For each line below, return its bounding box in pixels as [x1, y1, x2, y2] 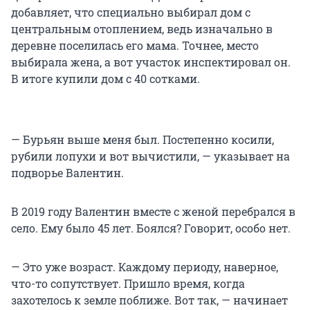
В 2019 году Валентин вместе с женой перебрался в [11, 204, 295, 219]
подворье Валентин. [11, 165, 124, 181]
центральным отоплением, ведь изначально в [11, 21, 273, 37]
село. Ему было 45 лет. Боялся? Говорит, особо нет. [11, 221, 291, 236]
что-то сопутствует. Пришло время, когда [11, 276, 245, 291]
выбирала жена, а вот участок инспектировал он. [11, 55, 291, 70]
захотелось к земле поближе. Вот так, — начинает [11, 293, 288, 308]
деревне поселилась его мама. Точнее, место [11, 38, 259, 53]
